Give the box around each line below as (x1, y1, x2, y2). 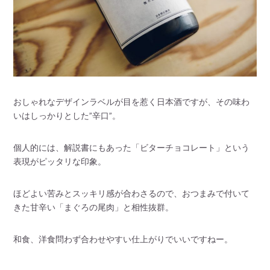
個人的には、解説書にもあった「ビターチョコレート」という (13, 142, 250, 152)
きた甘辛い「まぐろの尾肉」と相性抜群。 (13, 201, 174, 212)
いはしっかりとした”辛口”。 (13, 110, 121, 121)
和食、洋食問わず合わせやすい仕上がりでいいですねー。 (13, 233, 233, 244)
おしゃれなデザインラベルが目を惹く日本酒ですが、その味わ (13, 96, 250, 107)
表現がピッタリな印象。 (13, 155, 107, 166)
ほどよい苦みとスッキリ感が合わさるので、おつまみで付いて (13, 187, 250, 198)
